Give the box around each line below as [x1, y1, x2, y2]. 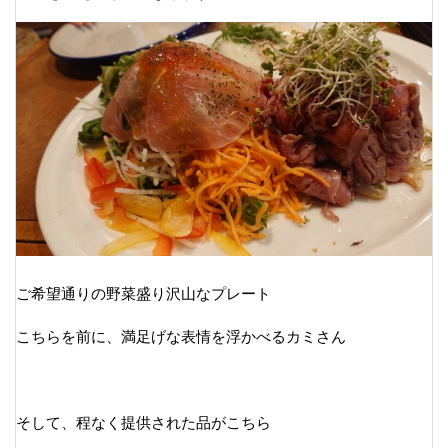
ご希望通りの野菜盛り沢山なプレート [16, 284, 271, 302]
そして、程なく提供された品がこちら [16, 413, 271, 431]
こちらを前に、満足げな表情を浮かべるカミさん [16, 327, 346, 345]
